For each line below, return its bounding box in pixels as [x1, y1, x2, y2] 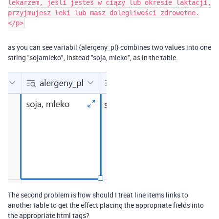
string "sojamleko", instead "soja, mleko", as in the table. [8, 53, 178, 62]
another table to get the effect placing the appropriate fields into [8, 200, 204, 210]
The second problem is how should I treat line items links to [8, 190, 188, 199]
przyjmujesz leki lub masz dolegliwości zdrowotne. [8, 9, 199, 17]
